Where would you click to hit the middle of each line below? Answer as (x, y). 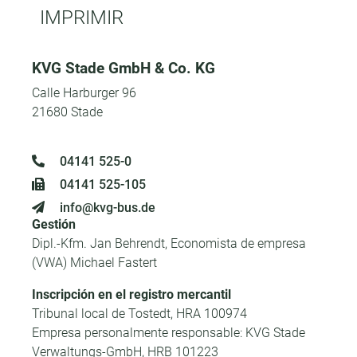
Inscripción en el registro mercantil (131, 294)
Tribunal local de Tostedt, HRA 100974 (139, 314)
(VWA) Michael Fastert (94, 263)
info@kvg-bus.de (108, 208)
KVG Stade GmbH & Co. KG (124, 68)
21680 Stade (67, 112)
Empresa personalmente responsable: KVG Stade (169, 333)
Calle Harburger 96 (84, 93)
